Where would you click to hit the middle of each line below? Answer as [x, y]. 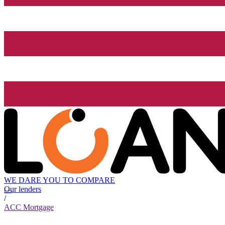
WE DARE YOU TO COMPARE [60, 180]
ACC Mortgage [29, 207]
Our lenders [23, 189]
